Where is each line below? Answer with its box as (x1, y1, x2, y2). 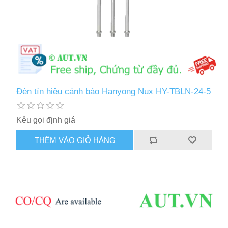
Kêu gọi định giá (16, 116, 76, 125)
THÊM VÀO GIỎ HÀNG (34, 135, 116, 145)
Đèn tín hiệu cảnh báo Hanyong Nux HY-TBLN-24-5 (16, 87, 211, 97)
